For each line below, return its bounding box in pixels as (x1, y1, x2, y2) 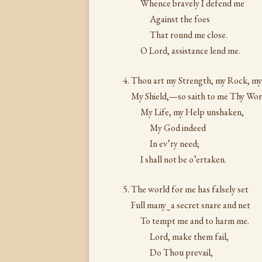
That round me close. (150, 29, 227, 41)
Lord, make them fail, (150, 230, 229, 243)
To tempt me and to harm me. (140, 215, 249, 227)
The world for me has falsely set (131, 183, 249, 195)
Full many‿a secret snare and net (131, 199, 250, 211)
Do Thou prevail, (150, 246, 213, 258)
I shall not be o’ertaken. (140, 153, 226, 166)
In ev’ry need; (150, 137, 199, 150)
